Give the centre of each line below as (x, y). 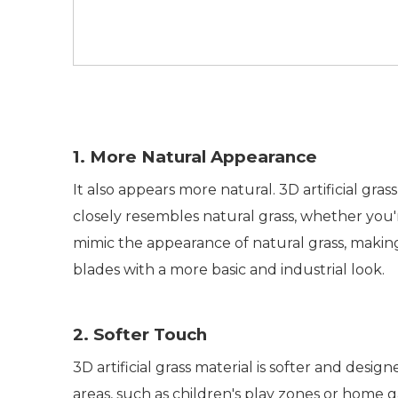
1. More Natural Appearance (195, 156)
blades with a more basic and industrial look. (232, 269)
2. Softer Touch (140, 334)
